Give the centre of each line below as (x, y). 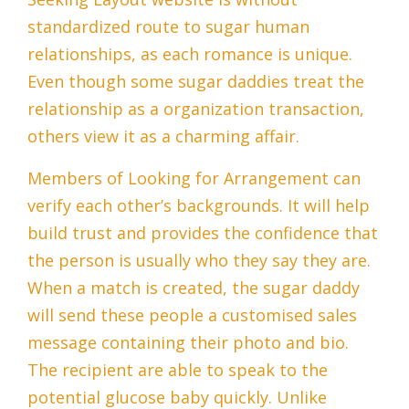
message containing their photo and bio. (188, 343)
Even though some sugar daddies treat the (196, 82)
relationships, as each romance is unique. (190, 54)
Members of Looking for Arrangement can (194, 178)
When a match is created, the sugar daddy (194, 288)
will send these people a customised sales (192, 315)
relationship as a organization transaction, (196, 109)
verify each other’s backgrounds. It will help (199, 206)
